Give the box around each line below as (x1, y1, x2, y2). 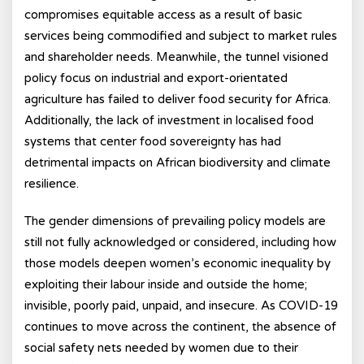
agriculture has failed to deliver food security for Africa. (24, 92, 331, 106)
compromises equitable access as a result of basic (24, 7, 302, 22)
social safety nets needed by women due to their (24, 340, 298, 355)
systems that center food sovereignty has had (24, 134, 281, 149)
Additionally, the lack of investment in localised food (24, 113, 314, 128)
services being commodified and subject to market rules (24, 28, 337, 43)
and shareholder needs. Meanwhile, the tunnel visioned (24, 50, 328, 64)
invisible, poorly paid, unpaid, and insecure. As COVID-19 (24, 298, 338, 313)
